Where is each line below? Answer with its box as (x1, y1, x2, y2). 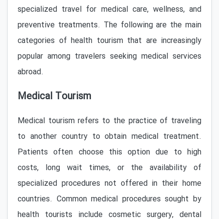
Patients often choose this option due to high (18, 146, 201, 158)
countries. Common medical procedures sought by (18, 193, 201, 205)
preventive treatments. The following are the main (18, 19, 201, 31)
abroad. (18, 66, 44, 78)
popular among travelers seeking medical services (18, 50, 201, 63)
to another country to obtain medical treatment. (18, 131, 201, 143)
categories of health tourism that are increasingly (18, 35, 201, 47)
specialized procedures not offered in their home (18, 177, 201, 190)
